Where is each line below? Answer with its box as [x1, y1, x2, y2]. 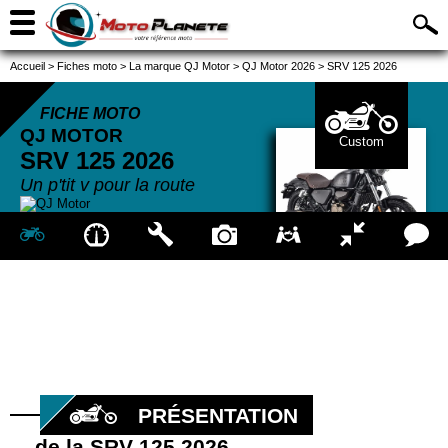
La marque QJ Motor [129, 60, 230, 72]
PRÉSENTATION [138, 403, 298, 427]
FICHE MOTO [40, 105, 140, 122]
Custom [338, 134, 384, 149]
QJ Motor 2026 [242, 60, 315, 72]
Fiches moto [57, 60, 117, 72]
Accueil [10, 60, 45, 72]
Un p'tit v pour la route [20, 175, 195, 195]
